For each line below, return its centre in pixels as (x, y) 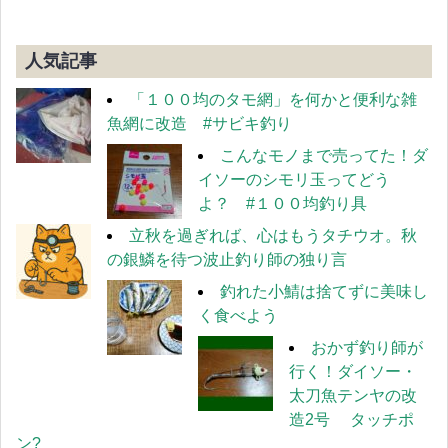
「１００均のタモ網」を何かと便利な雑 (273, 100)
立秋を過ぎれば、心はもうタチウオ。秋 (273, 236)
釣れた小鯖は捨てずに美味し (324, 292)
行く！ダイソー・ (353, 372)
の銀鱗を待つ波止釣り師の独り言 (227, 260)
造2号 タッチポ (351, 420)
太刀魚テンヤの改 (353, 396)
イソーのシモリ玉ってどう (294, 180)
